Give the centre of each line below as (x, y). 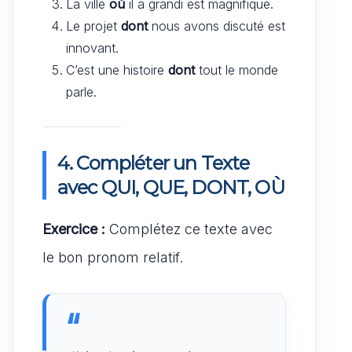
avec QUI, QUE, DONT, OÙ (171, 187)
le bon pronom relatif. (113, 257)
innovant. (92, 48)
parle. (81, 92)
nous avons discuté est (216, 26)
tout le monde (236, 70)
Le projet (93, 26)
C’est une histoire (117, 70)
